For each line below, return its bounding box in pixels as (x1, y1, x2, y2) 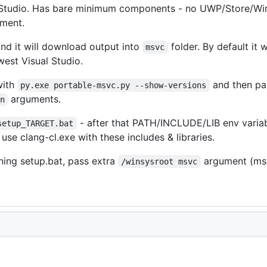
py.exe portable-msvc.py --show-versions (20, 80, 207, 90)
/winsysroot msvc (121, 157, 198, 166)
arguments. (8, 93, 61, 105)
